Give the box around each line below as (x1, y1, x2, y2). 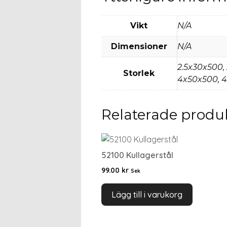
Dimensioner (110, 41, 167, 51)
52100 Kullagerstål (101, 149, 173, 160)
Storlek (123, 68, 155, 78)
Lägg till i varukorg (111, 189, 182, 200)
